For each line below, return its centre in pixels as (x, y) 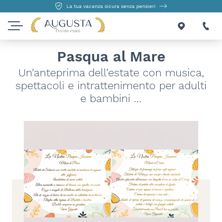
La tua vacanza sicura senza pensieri (111, 6)
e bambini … (111, 98)
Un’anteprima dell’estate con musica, (111, 72)
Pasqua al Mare (111, 56)
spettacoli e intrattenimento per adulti (111, 85)
